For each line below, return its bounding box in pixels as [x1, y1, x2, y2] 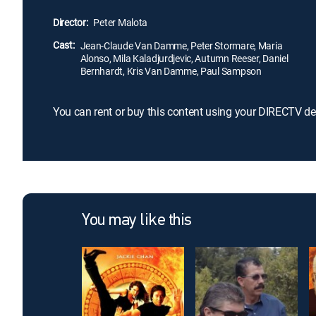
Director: [53, 16, 88, 29]
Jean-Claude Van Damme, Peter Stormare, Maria [80, 39, 283, 52]
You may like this [82, 212, 192, 229]
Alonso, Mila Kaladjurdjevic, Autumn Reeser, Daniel [80, 51, 288, 65]
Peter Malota [93, 16, 148, 29]
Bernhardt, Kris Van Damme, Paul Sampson [80, 64, 262, 78]
